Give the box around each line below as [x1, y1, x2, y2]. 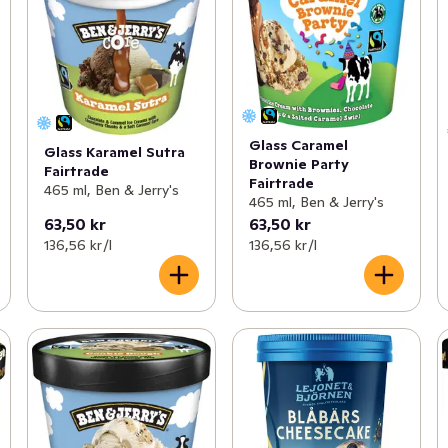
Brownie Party [248, 154, 349, 173]
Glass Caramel [248, 135, 348, 154]
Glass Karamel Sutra [43, 143, 185, 162]
